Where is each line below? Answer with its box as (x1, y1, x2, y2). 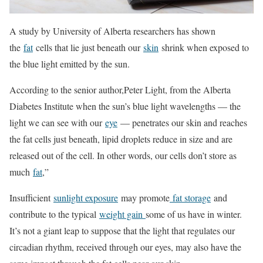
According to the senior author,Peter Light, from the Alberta (9, 83, 231, 96)
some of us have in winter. (146, 208, 242, 221)
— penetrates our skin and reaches (117, 116, 247, 129)
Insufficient (9, 191, 53, 204)
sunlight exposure (53, 191, 118, 204)
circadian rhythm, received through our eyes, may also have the (9, 241, 241, 254)
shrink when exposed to (159, 41, 249, 54)
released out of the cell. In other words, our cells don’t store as (9, 149, 237, 162)
